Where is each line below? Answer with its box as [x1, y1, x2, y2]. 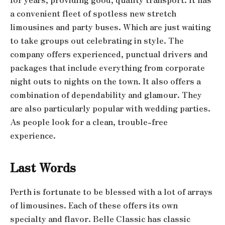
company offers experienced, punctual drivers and [10, 48, 208, 60]
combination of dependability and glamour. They [10, 88, 202, 100]
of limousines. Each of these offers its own [10, 199, 178, 211]
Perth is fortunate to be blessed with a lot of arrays [10, 185, 212, 197]
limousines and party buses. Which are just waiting [10, 21, 211, 33]
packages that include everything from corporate [10, 61, 205, 73]
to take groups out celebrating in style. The [10, 34, 184, 46]
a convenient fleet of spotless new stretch [10, 7, 176, 19]
